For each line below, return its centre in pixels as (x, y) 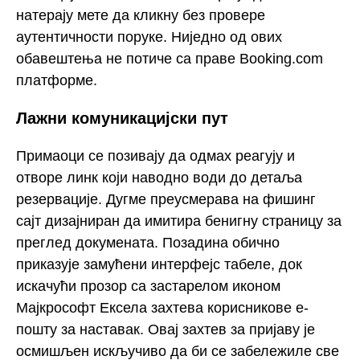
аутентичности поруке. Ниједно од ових (149, 37)
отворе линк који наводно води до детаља (159, 177)
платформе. (57, 80)
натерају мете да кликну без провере (141, 15)
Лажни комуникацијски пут (122, 119)
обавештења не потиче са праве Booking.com (170, 58)
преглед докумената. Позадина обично (148, 242)
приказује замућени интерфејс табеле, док (159, 264)
